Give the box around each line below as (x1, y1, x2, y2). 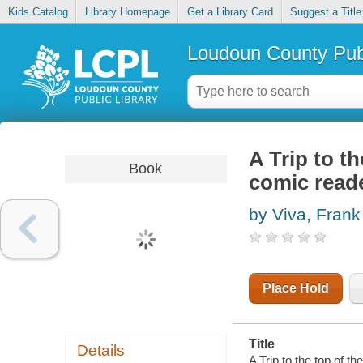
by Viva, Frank (248, 205, 361, 224)
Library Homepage (84, 6, 170, 19)
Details (77, 342, 126, 360)
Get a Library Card (186, 6, 273, 19)
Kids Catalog (7, 6, 68, 19)
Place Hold (262, 281, 329, 296)
